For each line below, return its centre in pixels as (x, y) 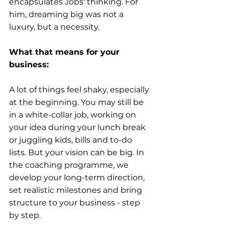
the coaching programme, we (70, 165)
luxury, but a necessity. (54, 27)
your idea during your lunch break (78, 128)
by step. (25, 215)
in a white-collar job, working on (74, 115)
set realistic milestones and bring (77, 190)
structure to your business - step (76, 203)
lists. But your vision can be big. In (78, 153)
